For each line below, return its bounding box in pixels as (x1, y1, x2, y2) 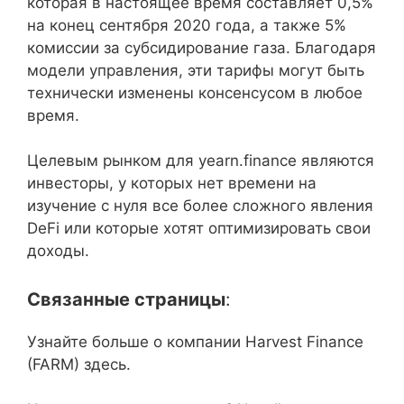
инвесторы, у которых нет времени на (27, 174, 317, 192)
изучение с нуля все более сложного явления (27, 197, 373, 215)
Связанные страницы (27, 288, 225, 310)
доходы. (27, 242, 89, 260)
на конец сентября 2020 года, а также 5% (27, 15, 346, 34)
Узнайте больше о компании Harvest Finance (27, 332, 363, 351)
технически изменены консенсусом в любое (27, 83, 363, 102)
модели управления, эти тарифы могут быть (27, 60, 364, 79)
